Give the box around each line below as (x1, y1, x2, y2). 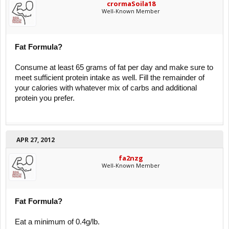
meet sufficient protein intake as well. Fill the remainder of (15, 74, 204, 82)
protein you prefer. (15, 94, 75, 103)
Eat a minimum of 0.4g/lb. (15, 218, 100, 226)
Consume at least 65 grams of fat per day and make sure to (15, 63, 213, 72)
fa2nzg (119, 153, 143, 163)
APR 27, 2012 (16, 135, 55, 145)
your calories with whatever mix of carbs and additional (15, 84, 197, 93)
